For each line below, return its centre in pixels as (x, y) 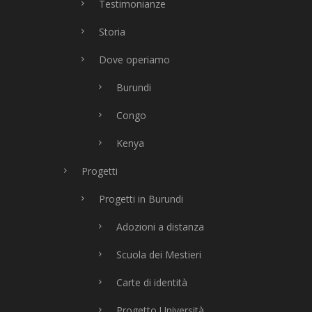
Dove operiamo (134, 60)
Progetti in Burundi (141, 199)
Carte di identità (152, 282)
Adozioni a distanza (160, 227)
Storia (112, 32)
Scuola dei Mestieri (159, 255)
